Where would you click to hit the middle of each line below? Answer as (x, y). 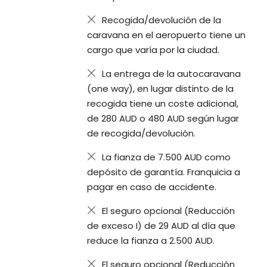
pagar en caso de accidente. (152, 187)
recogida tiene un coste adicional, (163, 104)
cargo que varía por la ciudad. (153, 50)
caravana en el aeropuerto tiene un (167, 35)
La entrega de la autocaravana (172, 74)
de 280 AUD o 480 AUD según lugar (163, 119)
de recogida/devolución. (142, 133)
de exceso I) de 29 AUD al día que (162, 226)
